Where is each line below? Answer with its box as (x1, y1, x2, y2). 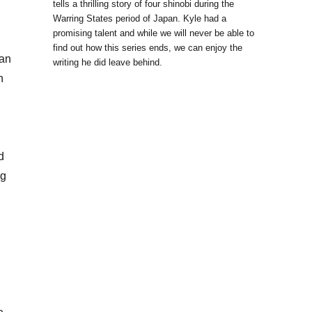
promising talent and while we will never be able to (53, 27, 254, 38)
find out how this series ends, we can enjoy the (53, 42, 242, 53)
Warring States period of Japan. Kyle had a (53, 13, 226, 24)
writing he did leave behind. (53, 56, 162, 68)
